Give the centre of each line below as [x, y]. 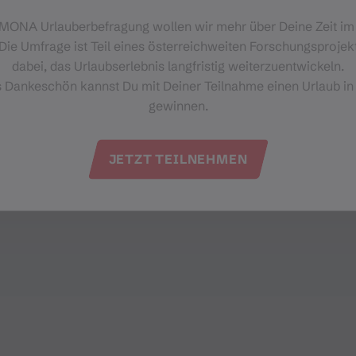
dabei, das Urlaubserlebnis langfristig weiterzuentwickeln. [178, 65]
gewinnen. [178, 105]
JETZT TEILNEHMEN [178, 159]
